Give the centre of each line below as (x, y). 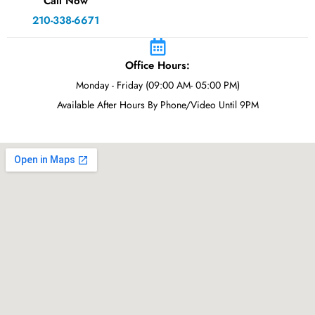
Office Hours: (157, 65)
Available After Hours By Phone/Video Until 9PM (157, 105)
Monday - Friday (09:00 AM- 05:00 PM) (157, 85)
